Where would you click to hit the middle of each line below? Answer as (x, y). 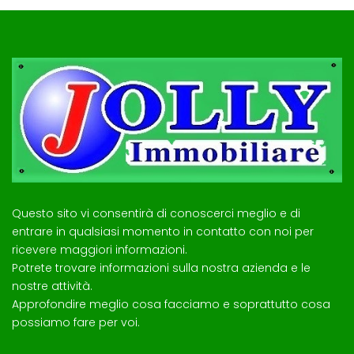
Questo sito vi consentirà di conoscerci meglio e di (156, 214)
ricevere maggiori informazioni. (100, 250)
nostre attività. (52, 286)
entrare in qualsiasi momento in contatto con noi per (163, 232)
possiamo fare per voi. (76, 323)
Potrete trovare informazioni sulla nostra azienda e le (161, 268)
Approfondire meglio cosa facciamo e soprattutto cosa (171, 305)
